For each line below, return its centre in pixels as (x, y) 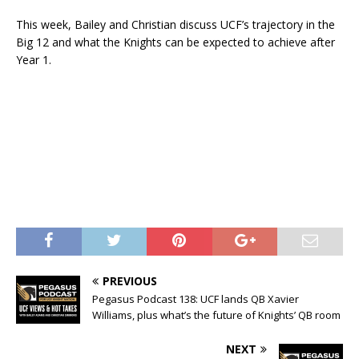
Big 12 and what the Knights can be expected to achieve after (175, 42)
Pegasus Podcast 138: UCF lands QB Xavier (196, 299)
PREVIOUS (130, 281)
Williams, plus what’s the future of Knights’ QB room (216, 315)
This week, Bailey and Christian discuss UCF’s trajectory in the (175, 25)
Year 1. (34, 60)
